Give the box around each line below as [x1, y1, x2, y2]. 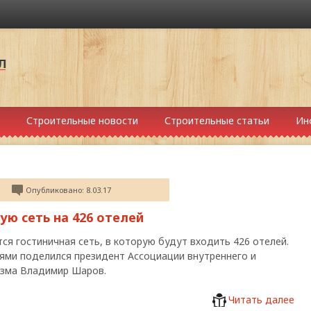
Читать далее [228, 293, 294, 306]
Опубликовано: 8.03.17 [26, 185, 111, 195]
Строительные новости [26, 114, 138, 127]
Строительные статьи [165, 114, 269, 127]
